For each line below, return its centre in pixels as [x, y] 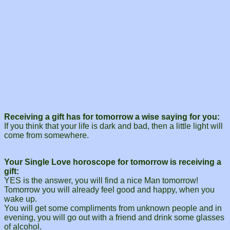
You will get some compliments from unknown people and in [113, 208]
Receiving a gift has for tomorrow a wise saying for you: [112, 117]
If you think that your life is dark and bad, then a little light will [113, 126]
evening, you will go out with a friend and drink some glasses [114, 218]
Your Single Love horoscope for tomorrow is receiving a [113, 162]
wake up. [21, 199]
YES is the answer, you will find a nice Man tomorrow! [101, 181]
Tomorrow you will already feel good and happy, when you [109, 190]
